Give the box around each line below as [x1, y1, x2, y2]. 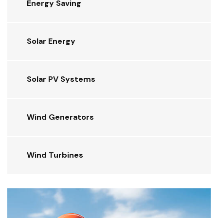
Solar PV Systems [27, 73, 95, 84]
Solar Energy [27, 36, 75, 46]
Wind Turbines [27, 149, 83, 160]
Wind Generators [27, 111, 94, 122]
